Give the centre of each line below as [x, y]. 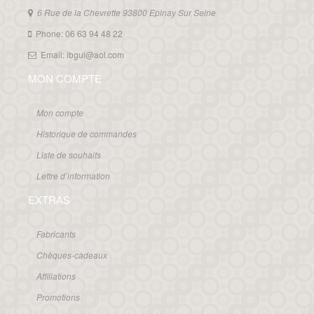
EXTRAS [49, 199]
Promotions [58, 297]
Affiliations [56, 276]
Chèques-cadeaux [72, 255]
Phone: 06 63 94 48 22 [79, 33]
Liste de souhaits [69, 155]
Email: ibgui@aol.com [82, 54]
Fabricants [56, 234]
